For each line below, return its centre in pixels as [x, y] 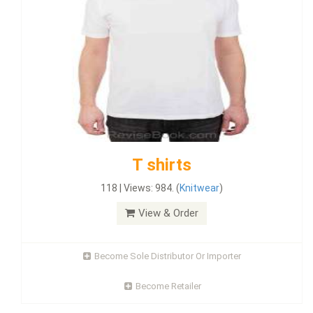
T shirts [162, 165]
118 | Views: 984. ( [140, 188]
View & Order [168, 213]
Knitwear [199, 188]
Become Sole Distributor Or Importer [167, 256]
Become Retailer [168, 286]
